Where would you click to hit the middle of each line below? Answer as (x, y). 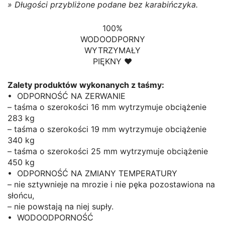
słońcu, (21, 196)
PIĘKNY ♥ (113, 62)
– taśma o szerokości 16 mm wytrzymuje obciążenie (107, 107)
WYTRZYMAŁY (113, 50)
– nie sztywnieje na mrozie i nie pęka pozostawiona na (111, 185)
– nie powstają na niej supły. (61, 207)
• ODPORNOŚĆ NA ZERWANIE (67, 96)
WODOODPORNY (113, 39)
